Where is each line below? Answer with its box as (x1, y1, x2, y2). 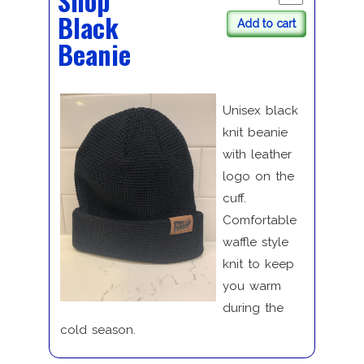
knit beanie (222, 124, 288, 140)
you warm (222, 278, 281, 293)
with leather (222, 146, 292, 162)
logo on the (222, 168, 294, 184)
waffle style (222, 234, 288, 249)
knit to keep (222, 256, 294, 271)
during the (222, 300, 284, 315)
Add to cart (237, 17, 297, 31)
